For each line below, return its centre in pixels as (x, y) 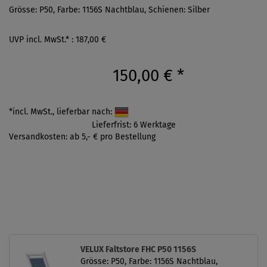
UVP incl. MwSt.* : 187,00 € (58, 39)
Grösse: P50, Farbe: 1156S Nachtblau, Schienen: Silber (109, 10)
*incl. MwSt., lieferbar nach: (62, 111)
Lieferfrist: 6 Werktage (133, 125)
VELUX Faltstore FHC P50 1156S (138, 249)
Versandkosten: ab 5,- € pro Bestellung (82, 136)
